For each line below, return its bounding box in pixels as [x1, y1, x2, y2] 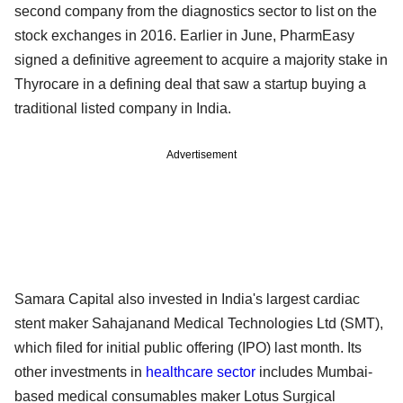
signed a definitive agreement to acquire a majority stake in [14, 51, 388, 67]
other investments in [14, 363, 146, 380]
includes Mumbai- [255, 363, 372, 380]
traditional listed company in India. [14, 100, 231, 116]
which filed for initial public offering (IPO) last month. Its [14, 339, 362, 355]
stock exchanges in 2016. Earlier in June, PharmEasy [14, 27, 354, 43]
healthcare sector [146, 363, 255, 380]
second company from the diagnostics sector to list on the [14, 3, 377, 19]
